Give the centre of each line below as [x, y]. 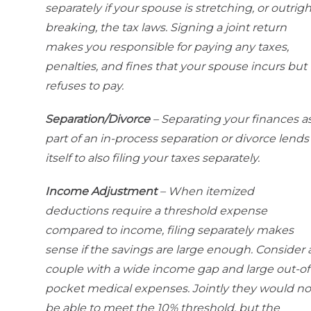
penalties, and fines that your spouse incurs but [176, 67]
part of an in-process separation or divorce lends [177, 139]
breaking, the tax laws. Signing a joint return [166, 28]
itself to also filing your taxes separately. [152, 158]
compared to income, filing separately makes [169, 230]
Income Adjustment [101, 192]
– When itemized [205, 192]
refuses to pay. [84, 86]
